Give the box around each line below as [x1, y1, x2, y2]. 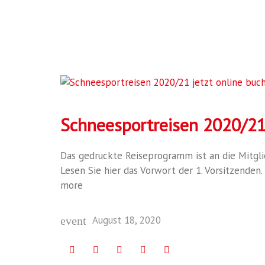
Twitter [98, 243, 128, 255]
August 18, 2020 [92, 213, 161, 227]
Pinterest [169, 243, 206, 255]
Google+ [122, 243, 156, 255]
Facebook [75, 243, 113, 255]
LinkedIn [146, 243, 179, 255]
